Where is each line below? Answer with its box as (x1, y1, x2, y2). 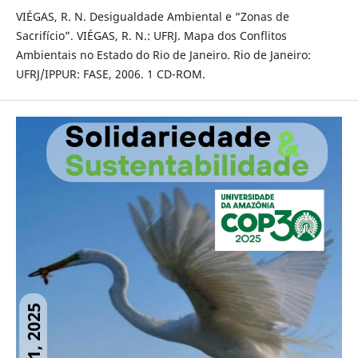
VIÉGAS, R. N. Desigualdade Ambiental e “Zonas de (15, 9, 289, 25)
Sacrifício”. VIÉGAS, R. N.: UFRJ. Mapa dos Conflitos (15, 28, 287, 44)
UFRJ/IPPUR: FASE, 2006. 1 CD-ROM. (15, 66, 205, 82)
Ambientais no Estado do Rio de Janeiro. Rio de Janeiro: (15, 47, 311, 63)
